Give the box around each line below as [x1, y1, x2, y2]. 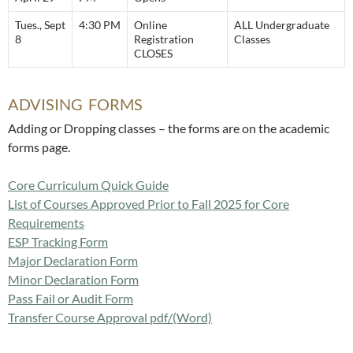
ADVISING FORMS [8, 94, 143, 113]
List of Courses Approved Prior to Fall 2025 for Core [8, 195, 289, 211]
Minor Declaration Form [8, 271, 139, 287]
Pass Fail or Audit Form [8, 290, 133, 306]
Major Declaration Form [8, 252, 138, 268]
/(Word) [168, 309, 212, 325]
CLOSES [134, 46, 173, 60]
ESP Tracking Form [8, 233, 108, 249]
